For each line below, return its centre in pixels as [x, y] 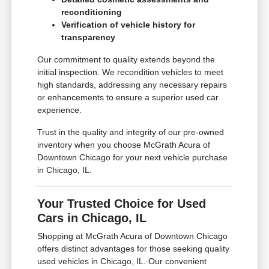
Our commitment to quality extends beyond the [126, 60]
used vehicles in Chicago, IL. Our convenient [122, 261]
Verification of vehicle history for [128, 25]
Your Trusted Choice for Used [122, 204]
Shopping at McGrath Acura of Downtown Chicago [133, 236]
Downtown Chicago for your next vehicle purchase [133, 158]
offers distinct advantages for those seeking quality [134, 249]
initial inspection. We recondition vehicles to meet [131, 72]
